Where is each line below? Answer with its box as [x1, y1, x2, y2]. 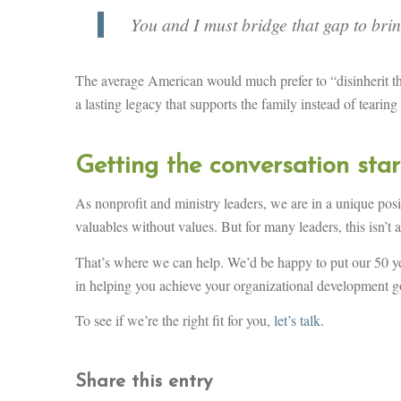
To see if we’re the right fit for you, [74, 311, 274, 330]
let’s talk [273, 311, 320, 330]
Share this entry [74, 371, 212, 391]
